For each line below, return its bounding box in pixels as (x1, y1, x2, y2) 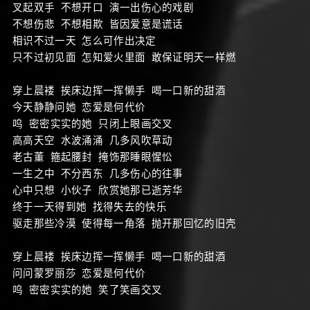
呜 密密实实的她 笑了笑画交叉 (12, 282, 163, 296)
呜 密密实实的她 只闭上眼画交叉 (12, 116, 173, 130)
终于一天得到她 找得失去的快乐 (12, 199, 167, 213)
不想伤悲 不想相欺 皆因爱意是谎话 (12, 17, 183, 30)
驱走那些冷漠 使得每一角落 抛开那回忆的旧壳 (12, 216, 237, 230)
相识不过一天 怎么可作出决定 (12, 33, 156, 47)
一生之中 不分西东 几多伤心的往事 (12, 166, 183, 180)
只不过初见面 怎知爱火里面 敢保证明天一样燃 (12, 50, 237, 64)
